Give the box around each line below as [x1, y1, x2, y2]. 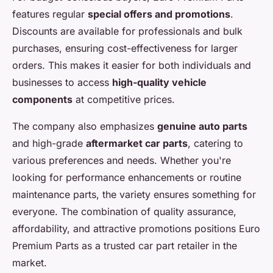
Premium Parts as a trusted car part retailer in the [12, 239, 237, 252]
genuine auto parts [157, 120, 247, 132]
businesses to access [12, 76, 112, 88]
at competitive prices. [73, 93, 175, 105]
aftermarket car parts [86, 137, 188, 149]
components [12, 93, 73, 105]
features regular [12, 8, 88, 20]
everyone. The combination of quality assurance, [12, 205, 236, 218]
